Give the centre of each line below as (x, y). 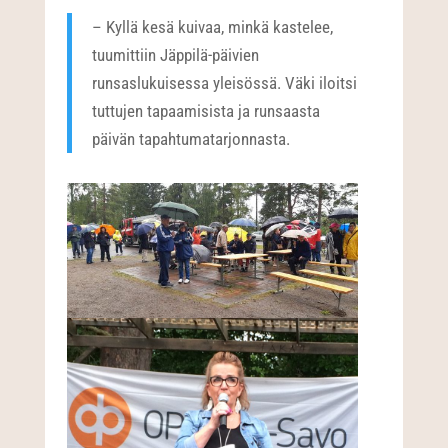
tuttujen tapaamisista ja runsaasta (206, 111)
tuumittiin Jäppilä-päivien (176, 55)
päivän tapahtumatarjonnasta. (191, 139)
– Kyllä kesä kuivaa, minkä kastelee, (213, 27)
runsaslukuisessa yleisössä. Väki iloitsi (225, 83)
